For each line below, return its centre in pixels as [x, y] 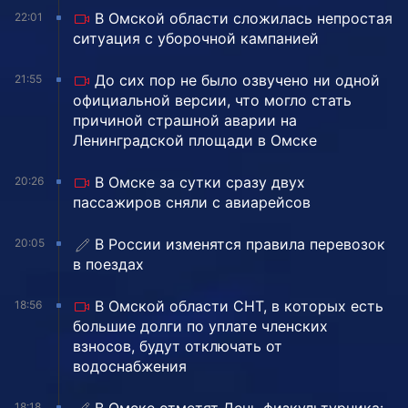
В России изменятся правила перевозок [240, 245]
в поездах [108, 265]
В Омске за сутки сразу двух [200, 183]
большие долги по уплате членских [200, 326]
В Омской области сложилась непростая [244, 19]
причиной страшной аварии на [185, 121]
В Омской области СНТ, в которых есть [239, 306]
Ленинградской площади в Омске [195, 141]
